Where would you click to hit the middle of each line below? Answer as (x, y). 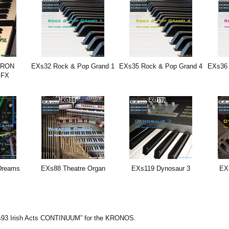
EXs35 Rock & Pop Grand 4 (161, 66)
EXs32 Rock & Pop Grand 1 (73, 66)
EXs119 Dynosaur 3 (161, 169)
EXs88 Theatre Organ (73, 169)
